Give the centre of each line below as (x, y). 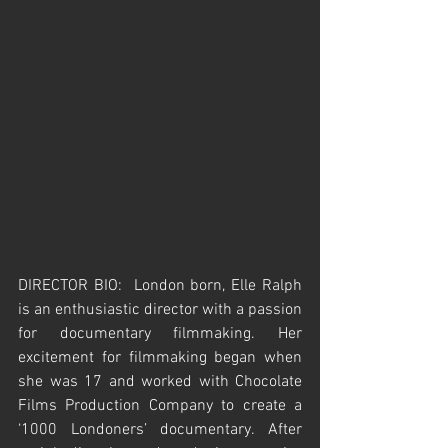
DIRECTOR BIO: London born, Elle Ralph (160, 286)
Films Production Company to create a (160, 406)
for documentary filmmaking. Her (160, 334)
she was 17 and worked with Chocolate (160, 382)
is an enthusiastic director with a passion (160, 310)
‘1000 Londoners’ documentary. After (160, 430)
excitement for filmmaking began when (160, 358)
